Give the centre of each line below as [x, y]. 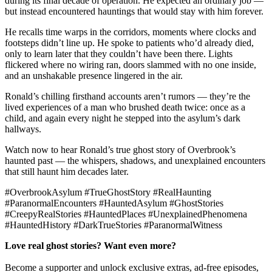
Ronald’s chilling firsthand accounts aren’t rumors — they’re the [127, 97]
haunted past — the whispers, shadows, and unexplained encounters [135, 161]
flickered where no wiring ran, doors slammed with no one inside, [131, 65]
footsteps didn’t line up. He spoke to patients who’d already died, [129, 43]
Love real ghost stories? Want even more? [90, 246]
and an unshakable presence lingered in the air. [94, 76]
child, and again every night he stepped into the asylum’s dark [123, 118]
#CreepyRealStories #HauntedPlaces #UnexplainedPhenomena [126, 214]
